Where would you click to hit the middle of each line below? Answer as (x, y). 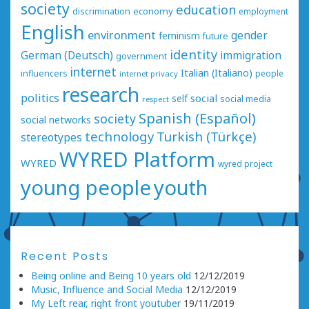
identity (193, 54)
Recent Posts (65, 256)
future (216, 36)
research (101, 94)
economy (153, 11)
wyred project (245, 163)
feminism (179, 35)
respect (156, 99)
